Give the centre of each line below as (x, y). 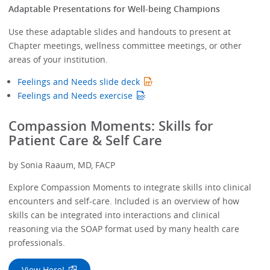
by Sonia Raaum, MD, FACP (62, 165)
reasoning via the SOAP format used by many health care (124, 229)
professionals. (37, 243)
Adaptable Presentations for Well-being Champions (115, 9)
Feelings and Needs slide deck (78, 81)
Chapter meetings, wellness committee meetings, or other (125, 45)
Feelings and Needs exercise (75, 95)
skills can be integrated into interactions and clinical (115, 215)
